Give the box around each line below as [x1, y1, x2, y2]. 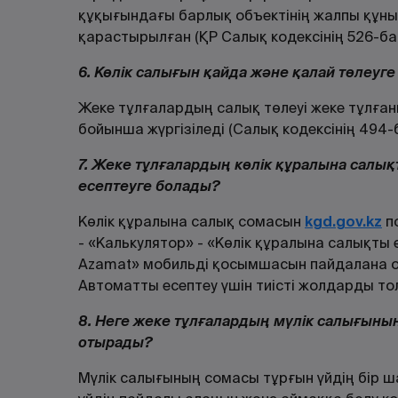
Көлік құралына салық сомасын [78, 212, 305, 231]
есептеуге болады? [78, 177, 219, 195]
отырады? [78, 333, 152, 352]
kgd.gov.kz [305, 212, 382, 231]
